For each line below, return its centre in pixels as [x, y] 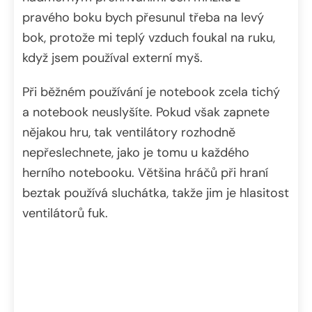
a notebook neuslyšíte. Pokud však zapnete [146, 112]
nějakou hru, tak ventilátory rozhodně [129, 133]
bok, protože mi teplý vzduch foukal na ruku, [149, 38]
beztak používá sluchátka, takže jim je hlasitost [156, 193]
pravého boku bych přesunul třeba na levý [143, 18]
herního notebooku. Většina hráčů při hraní [145, 173]
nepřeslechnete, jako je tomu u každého [136, 153]
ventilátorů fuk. [65, 213]
